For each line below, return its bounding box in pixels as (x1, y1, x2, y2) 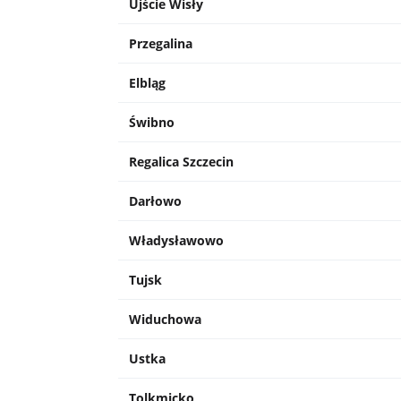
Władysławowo (129, 232, 224, 250)
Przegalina (129, 35, 192, 53)
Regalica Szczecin (129, 153, 234, 171)
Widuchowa (129, 311, 201, 328)
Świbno (129, 114, 175, 132)
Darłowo (129, 192, 182, 210)
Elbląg (129, 74, 166, 92)
